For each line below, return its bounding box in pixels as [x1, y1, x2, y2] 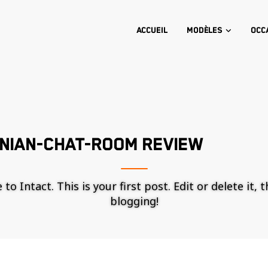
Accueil [136, 26, 167, 35]
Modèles [186, 26, 223, 35]
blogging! [109, 194, 159, 208]
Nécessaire [153, 254, 196, 266]
